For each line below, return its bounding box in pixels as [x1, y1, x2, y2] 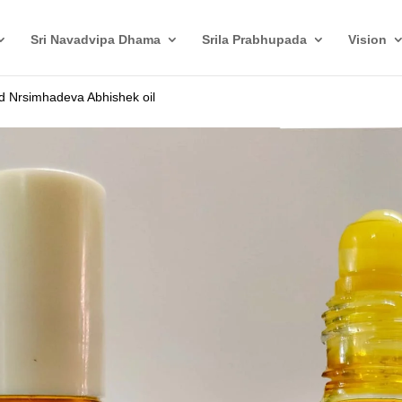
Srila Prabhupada [201, 32, 307, 47]
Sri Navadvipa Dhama [30, 32, 161, 47]
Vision [347, 32, 387, 47]
